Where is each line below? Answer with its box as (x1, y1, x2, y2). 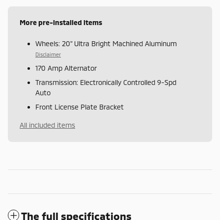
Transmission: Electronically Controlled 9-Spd (35, 78, 176, 86)
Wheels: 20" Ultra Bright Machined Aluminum (35, 39, 177, 48)
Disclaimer (35, 51, 61, 57)
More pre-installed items (20, 18, 102, 27)
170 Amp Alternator (35, 63, 97, 72)
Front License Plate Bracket (35, 102, 124, 111)
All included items (20, 120, 75, 129)
